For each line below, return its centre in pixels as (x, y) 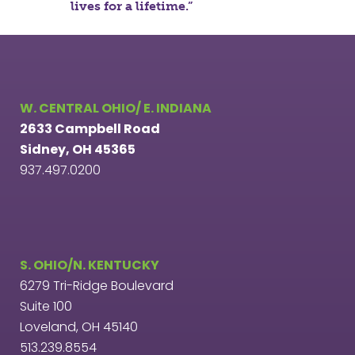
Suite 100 (46, 306)
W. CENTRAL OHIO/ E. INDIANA (116, 108)
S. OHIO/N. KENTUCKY (90, 265)
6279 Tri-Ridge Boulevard (97, 286)
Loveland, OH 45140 (79, 327)
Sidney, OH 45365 (78, 149)
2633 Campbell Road (90, 129)
